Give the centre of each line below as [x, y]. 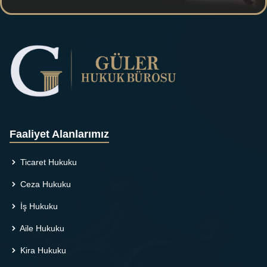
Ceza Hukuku [44, 184]
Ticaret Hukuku [47, 162]
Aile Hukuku [41, 228]
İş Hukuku [38, 206]
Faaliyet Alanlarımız [59, 134]
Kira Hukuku [42, 250]
